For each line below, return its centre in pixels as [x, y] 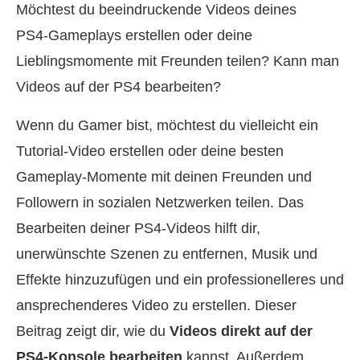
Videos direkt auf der [241, 331]
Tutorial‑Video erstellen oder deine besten [150, 151]
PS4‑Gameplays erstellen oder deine [134, 35]
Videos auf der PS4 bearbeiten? [119, 86]
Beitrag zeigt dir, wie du [93, 331]
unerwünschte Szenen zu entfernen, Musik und [167, 254]
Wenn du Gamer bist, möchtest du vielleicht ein [167, 125]
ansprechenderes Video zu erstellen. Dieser [156, 305]
